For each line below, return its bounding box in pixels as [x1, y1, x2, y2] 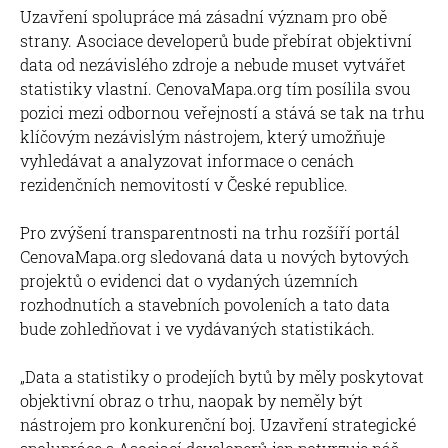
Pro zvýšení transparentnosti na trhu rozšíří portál [20, 221, 400, 243]
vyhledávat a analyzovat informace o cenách [20, 149, 354, 171]
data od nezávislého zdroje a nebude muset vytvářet [20, 53, 406, 75]
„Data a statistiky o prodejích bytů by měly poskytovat [20, 365, 424, 387]
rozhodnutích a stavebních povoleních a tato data [20, 293, 390, 315]
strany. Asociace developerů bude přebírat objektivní [20, 29, 412, 51]
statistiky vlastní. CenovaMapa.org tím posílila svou [20, 77, 411, 99]
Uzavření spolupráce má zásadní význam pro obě [20, 5, 387, 27]
